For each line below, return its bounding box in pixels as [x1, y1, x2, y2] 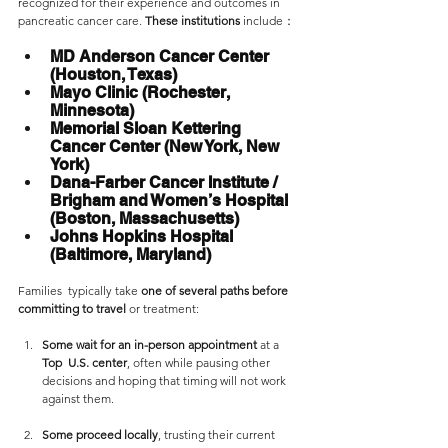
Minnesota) [50, 101, 138, 120]
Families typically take [18, 283, 141, 298]
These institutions [145, 13, 243, 28]
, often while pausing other [127, 355, 273, 370]
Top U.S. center [42, 355, 127, 370]
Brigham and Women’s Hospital [50, 191, 292, 210]
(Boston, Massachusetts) [50, 209, 239, 228]
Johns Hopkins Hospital [50, 227, 237, 246]
